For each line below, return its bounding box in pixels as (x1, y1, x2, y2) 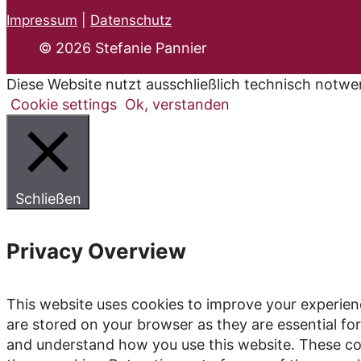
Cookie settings (10, 95, 117, 113)
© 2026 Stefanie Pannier (39, 39, 207, 56)
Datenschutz (90, 11, 172, 28)
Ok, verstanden (125, 95, 230, 113)
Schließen (15, 189, 81, 207)
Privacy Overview (6, 239, 186, 264)
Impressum (6, 11, 77, 28)
